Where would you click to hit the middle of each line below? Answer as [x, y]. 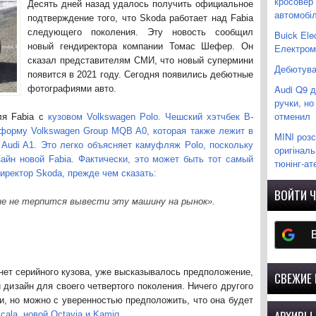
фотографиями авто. [72, 89]
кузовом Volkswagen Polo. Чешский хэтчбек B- [151, 117]
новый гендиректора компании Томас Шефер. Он [140, 46]
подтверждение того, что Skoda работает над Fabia [140, 18]
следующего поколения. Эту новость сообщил [140, 32]
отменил [292, 116]
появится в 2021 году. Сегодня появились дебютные [140, 74]
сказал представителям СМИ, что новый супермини [140, 60]
